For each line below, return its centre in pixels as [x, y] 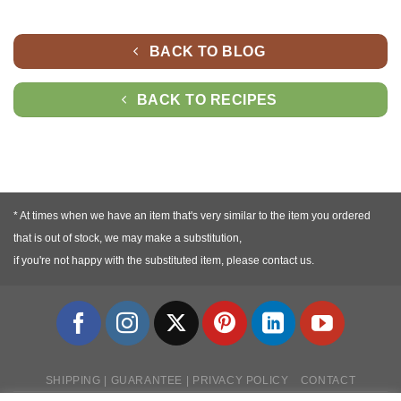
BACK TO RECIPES [207, 100]
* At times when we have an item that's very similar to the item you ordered [192, 216]
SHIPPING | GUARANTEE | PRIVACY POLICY [167, 381]
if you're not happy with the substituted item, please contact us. [164, 261]
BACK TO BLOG [207, 51]
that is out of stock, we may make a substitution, [128, 239]
